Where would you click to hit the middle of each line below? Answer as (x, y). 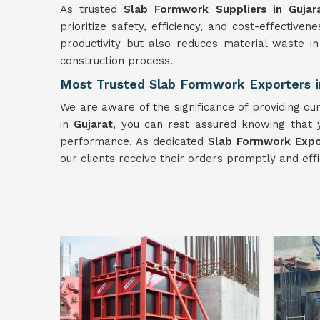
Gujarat (94, 124)
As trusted (92, 9)
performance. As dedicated (134, 141)
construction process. (116, 61)
